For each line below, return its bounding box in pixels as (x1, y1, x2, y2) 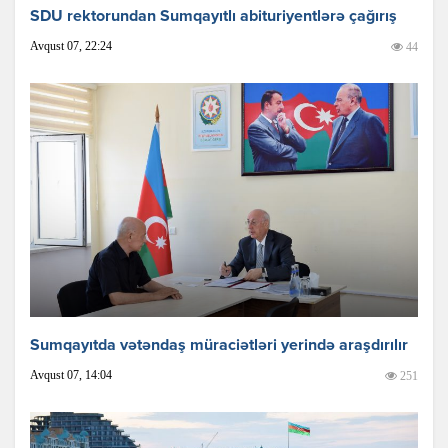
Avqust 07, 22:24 (30, 38, 112, 53)
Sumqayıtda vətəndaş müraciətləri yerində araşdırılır (30, 338, 408, 355)
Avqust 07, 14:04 (30, 368, 112, 383)
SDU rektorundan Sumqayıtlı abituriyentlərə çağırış (30, 8, 397, 25)
